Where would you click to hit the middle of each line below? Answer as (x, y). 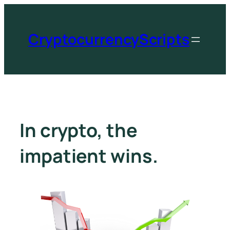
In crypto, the (79, 130)
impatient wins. (89, 156)
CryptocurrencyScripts (109, 40)
